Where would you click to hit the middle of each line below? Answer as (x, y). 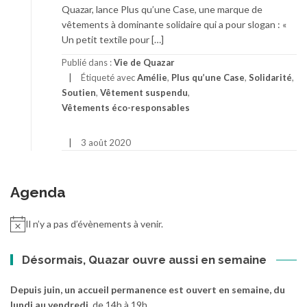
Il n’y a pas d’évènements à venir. (94, 223)
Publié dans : (88, 62)
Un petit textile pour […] (113, 39)
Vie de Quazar (144, 62)
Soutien (79, 93)
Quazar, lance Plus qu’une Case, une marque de (162, 9)
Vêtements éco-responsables (126, 108)
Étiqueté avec (109, 77)
